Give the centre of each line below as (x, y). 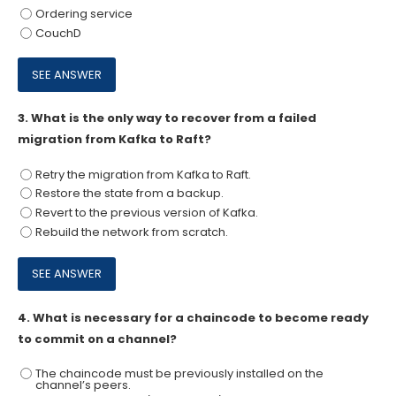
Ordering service (84, 13)
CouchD (58, 33)
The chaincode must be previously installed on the (179, 374)
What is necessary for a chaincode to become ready (201, 317)
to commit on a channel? (97, 339)
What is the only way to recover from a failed (174, 118)
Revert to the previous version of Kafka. (146, 213)
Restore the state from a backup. (129, 194)
